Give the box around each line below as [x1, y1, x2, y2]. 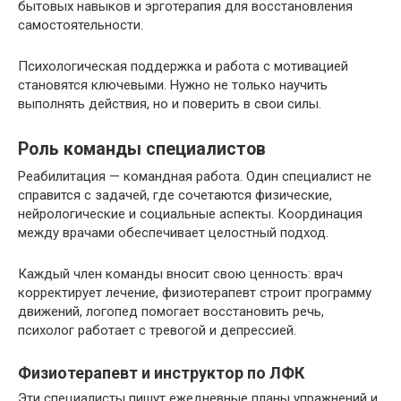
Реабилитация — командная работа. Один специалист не [18, 167, 371, 184]
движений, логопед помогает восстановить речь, [18, 303, 324, 320]
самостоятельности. [18, 16, 143, 33]
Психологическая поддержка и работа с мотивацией [18, 57, 348, 74]
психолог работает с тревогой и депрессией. [18, 321, 296, 338]
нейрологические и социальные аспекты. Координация [18, 205, 363, 222]
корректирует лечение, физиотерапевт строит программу [18, 284, 371, 301]
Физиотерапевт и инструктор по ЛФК [18, 363, 304, 382]
